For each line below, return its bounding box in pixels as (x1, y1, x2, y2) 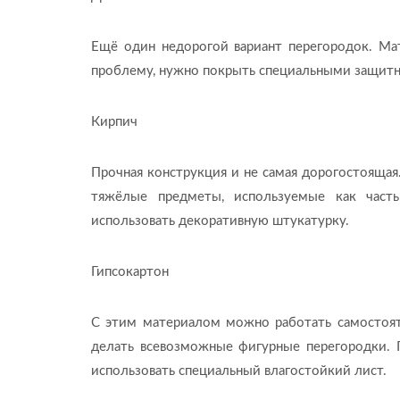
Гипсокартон (91, 264, 169, 279)
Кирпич (91, 114, 137, 129)
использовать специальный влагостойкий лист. (91, 363, 387, 378)
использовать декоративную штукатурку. (91, 213, 349, 228)
